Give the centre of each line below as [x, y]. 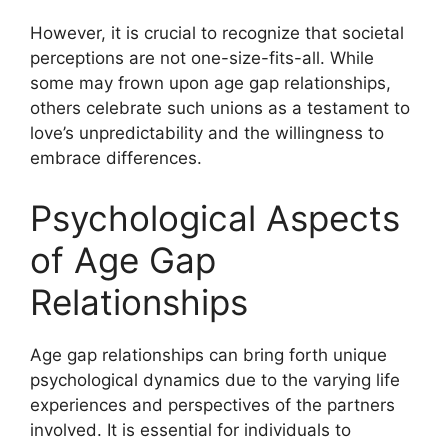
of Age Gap [123, 259]
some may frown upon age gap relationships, [210, 83]
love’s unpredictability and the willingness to [207, 133]
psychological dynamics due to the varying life [215, 379]
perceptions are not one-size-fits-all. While [202, 58]
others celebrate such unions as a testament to [220, 108]
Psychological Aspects [215, 217]
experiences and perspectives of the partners [212, 404]
